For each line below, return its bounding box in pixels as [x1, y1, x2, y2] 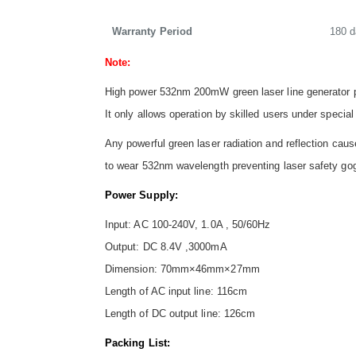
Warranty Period [112, 25, 193, 38]
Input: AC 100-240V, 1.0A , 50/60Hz [105, 219, 271, 231]
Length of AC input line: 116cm [105, 285, 248, 298]
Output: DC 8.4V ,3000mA [105, 241, 227, 253]
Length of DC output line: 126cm [105, 308, 259, 320]
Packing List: [105, 337, 170, 350]
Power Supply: [105, 189, 178, 202]
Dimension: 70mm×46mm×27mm [105, 263, 260, 276]
